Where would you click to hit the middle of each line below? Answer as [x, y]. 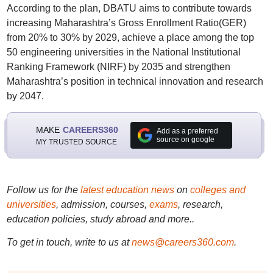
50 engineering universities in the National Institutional [123, 52]
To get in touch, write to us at [68, 242]
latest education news [127, 190]
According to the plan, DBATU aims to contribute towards [129, 8]
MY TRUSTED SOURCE [76, 142]
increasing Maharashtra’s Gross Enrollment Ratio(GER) [126, 23]
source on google [185, 140]
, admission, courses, [102, 204]
